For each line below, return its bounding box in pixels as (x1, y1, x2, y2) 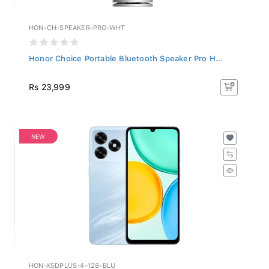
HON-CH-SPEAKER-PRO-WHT (29, 20, 125, 29)
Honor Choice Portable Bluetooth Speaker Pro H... (29, 50, 223, 60)
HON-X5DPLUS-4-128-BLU (29, 258, 116, 267)
